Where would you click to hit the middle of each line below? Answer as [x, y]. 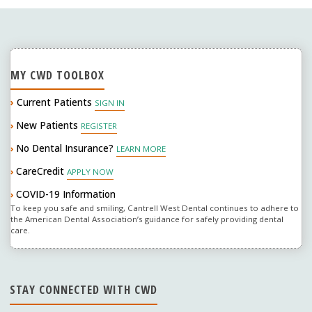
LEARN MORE [141, 149]
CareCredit [40, 171]
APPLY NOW [91, 172]
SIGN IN [110, 103]
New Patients [47, 125]
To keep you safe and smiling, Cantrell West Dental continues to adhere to [155, 208]
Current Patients [53, 102]
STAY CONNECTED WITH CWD [84, 290]
